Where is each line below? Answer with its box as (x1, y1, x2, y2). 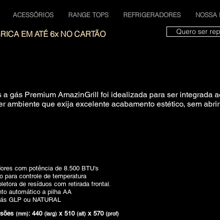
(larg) (44, 210, 57, 217)
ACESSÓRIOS (13, 11, 54, 19)
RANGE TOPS (68, 11, 109, 19)
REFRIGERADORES (123, 11, 181, 19)
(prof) (106, 210, 119, 217)
